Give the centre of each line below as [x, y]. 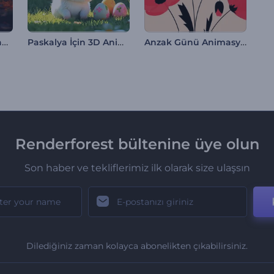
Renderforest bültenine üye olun [137, 144]
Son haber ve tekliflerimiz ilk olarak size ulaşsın [137, 168]
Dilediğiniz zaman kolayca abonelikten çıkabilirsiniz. [137, 246]
